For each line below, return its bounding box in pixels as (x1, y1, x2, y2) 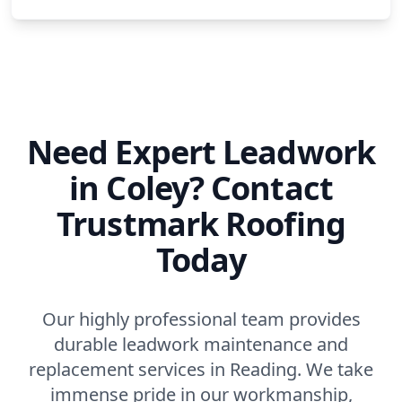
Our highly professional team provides (41, 306, 361, 331)
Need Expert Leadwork (26, 129, 375, 174)
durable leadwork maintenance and (54, 331, 348, 356)
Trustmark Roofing (57, 201, 345, 246)
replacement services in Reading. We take (29, 356, 373, 381)
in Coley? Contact (69, 165, 333, 210)
